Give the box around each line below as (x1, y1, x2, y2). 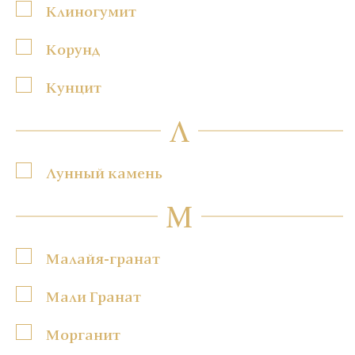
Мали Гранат (46, 285, 141, 307)
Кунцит (46, 76, 101, 97)
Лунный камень (46, 162, 162, 183)
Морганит (46, 323, 120, 345)
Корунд (46, 38, 100, 59)
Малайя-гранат (46, 247, 160, 269)
